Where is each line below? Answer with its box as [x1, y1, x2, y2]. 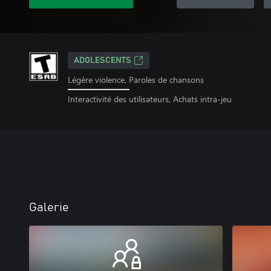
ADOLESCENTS [74, 56, 131, 65]
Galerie [29, 201, 69, 214]
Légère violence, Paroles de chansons [68, 74, 204, 85]
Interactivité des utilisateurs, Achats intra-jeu [68, 93, 232, 105]
